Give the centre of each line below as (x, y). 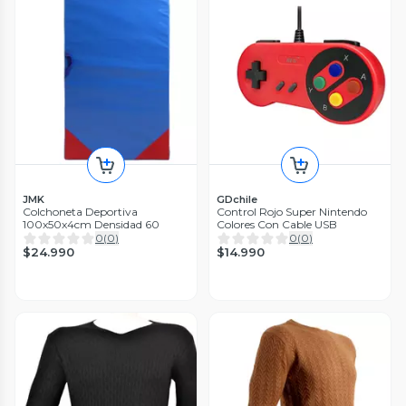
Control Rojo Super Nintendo (292, 212)
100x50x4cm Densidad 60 (91, 225)
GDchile (237, 200)
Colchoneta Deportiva (80, 212)
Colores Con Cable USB (277, 225)
